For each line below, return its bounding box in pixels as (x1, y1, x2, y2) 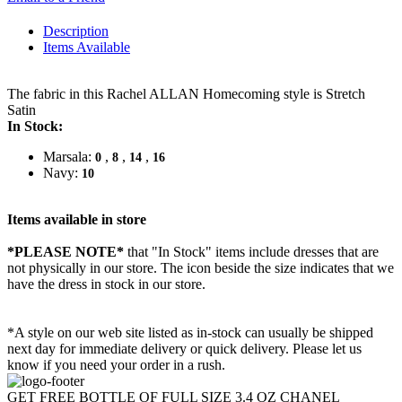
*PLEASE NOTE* (7, 244, 124, 260)
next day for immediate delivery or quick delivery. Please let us (7, 341, 362, 357)
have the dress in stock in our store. (7, 276, 205, 293)
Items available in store (7, 212, 146, 228)
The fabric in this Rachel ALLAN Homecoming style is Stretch (7, 86, 365, 102)
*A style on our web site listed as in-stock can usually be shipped (7, 325, 373, 341)
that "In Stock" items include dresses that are (124, 244, 379, 260)
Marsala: (43, 149, 95, 165)
